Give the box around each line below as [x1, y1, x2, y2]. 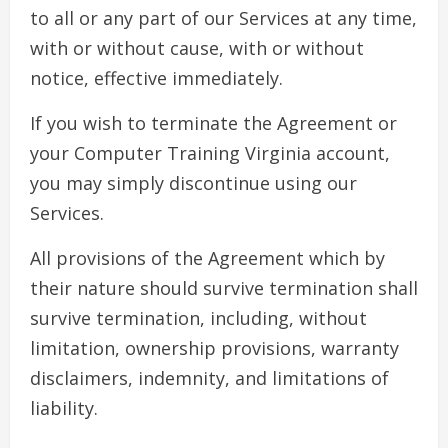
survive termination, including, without [30, 306, 367, 331]
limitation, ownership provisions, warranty [30, 336, 399, 361]
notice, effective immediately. [30, 66, 283, 91]
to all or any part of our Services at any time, [30, 6, 417, 31]
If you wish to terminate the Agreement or [30, 111, 397, 136]
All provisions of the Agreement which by [30, 246, 385, 271]
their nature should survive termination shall [30, 276, 418, 301]
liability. [30, 396, 98, 421]
